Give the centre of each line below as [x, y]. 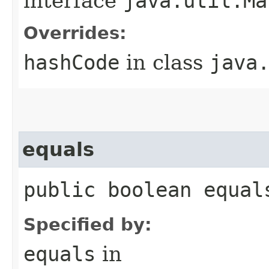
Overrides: [75, 33]
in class [165, 62]
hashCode [71, 62]
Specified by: [88, 224]
